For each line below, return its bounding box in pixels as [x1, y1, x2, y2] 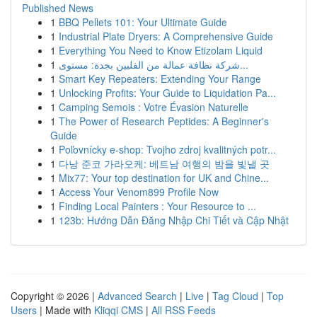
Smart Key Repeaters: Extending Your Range [59, 71, 261, 86]
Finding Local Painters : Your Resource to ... [59, 199, 256, 213]
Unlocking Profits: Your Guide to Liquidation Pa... [59, 86, 276, 100]
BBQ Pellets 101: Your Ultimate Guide [59, 15, 227, 29]
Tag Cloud [212, 289, 258, 303]
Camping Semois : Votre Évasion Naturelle [59, 100, 248, 114]
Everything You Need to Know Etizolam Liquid [59, 43, 263, 57]
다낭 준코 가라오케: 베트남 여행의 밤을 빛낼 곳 [59, 156, 270, 171]
